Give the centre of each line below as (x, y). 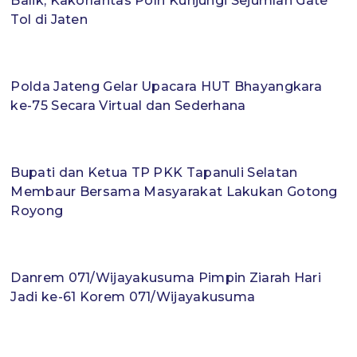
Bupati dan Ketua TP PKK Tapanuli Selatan (154, 173)
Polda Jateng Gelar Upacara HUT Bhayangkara (167, 87)
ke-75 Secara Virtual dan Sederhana (128, 106)
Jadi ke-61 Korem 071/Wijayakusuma (133, 297)
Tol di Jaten (49, 20)
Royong (37, 211)
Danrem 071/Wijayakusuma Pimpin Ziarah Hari (166, 278)
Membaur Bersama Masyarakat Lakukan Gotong (174, 192)
